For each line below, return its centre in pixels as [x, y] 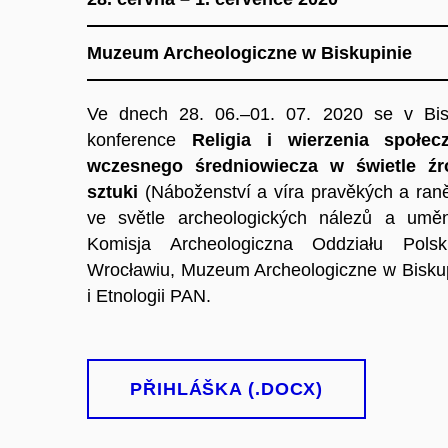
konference [139, 140]
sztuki [116, 192]
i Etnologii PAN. [149, 296]
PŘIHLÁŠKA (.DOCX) [227, 389]
